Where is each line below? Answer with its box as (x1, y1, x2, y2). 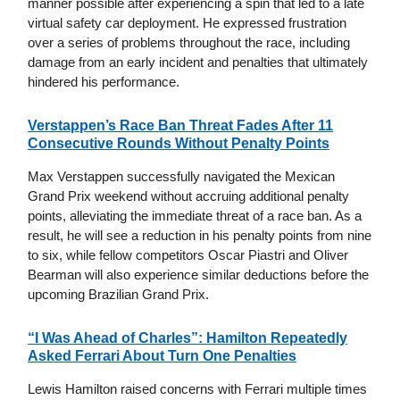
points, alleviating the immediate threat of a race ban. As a (28, 207, 362, 223)
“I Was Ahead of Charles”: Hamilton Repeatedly (28, 329, 347, 346)
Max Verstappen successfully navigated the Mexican (28, 168, 335, 184)
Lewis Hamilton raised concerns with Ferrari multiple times (28, 380, 367, 396)
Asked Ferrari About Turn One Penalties (28, 347, 296, 363)
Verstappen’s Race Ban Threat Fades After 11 (28, 117, 333, 133)
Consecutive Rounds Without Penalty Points (28, 135, 329, 151)
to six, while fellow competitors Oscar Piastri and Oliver (28, 246, 348, 262)
